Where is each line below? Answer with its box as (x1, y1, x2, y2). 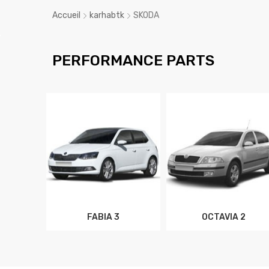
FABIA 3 (87, 211, 119, 222)
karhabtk (89, 10, 124, 21)
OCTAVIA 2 (201, 211, 246, 222)
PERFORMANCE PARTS (52, 52, 214, 70)
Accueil (52, 10, 80, 21)
